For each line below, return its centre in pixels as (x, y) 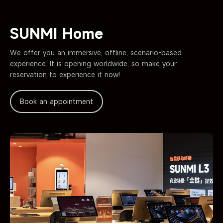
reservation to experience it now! (65, 74)
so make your (154, 63)
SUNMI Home (56, 33)
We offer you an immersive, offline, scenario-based (96, 52)
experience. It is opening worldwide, (71, 63)
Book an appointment (56, 101)
